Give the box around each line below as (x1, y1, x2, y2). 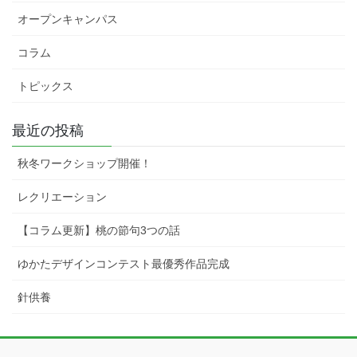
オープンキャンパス (18, 13, 118, 26)
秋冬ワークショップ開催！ (18, 157, 151, 171)
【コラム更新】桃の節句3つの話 (18, 224, 180, 237)
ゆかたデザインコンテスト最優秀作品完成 (18, 257, 229, 271)
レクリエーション (18, 190, 107, 204)
